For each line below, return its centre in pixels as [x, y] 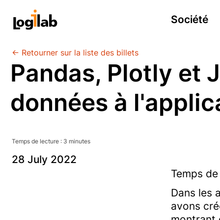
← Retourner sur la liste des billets [75, 53]
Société [190, 19]
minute [77, 141]
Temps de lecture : [38, 141]
